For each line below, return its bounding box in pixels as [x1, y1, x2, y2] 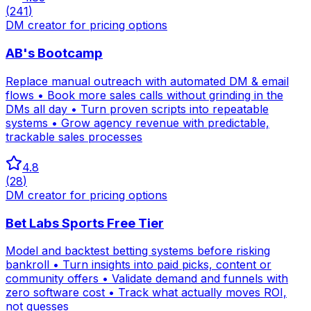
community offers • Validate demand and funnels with [6, 271, 288, 286]
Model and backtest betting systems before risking [6, 244, 270, 258]
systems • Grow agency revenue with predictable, [6, 115, 269, 130]
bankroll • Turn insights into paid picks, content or [6, 258, 271, 272]
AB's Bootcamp [6, 45, 103, 62]
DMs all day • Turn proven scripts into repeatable [6, 101, 269, 116]
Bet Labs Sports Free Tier [6, 215, 164, 231]
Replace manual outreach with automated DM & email [6, 74, 289, 88]
